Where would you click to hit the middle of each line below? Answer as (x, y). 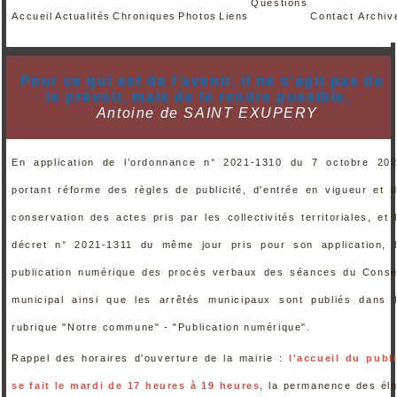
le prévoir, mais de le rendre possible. (198, 97)
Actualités (83, 16)
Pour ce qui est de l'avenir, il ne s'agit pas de (202, 81)
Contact (332, 16)
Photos (198, 16)
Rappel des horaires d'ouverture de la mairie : (148, 358)
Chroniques (144, 16)
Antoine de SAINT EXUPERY (207, 113)
